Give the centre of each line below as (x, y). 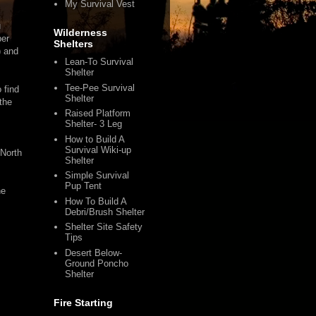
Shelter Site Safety (104, 227)
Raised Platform (98, 114)
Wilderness (80, 32)
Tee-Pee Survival (100, 87)
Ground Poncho (97, 263)
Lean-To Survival (99, 62)
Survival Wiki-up (98, 150)
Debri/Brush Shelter (105, 212)
